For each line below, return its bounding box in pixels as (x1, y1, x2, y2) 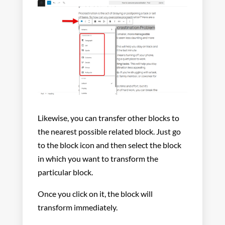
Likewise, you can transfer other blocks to (37, 113, 179, 123)
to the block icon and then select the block (37, 140, 181, 150)
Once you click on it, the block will (37, 189, 153, 199)
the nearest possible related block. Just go (37, 127, 181, 137)
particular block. (37, 167, 93, 177)
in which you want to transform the (37, 154, 158, 164)
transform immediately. (37, 202, 118, 212)
